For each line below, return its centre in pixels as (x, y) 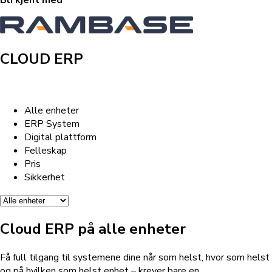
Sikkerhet (45, 178)
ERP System (52, 124)
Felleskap (46, 151)
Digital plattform (60, 138)
